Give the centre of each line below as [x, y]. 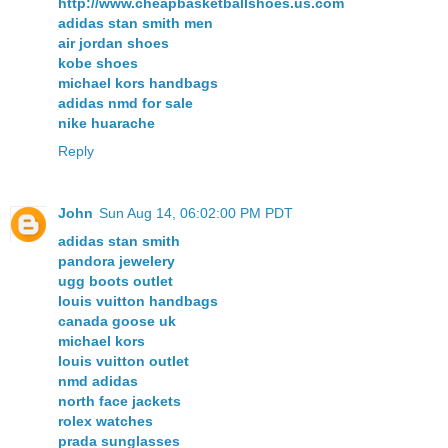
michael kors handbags [138, 83]
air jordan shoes [113, 43]
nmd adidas [98, 381]
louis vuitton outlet [123, 361]
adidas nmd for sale [125, 103]
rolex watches [105, 421]
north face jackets [119, 401]
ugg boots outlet [115, 281]
